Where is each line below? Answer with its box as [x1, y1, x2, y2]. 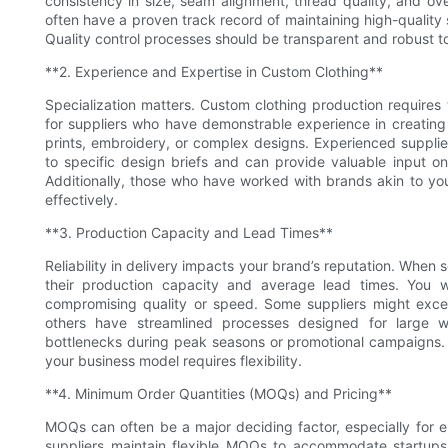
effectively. [45, 191, 118, 209]
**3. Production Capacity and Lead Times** [45, 224, 333, 242]
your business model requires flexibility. [45, 352, 302, 370]
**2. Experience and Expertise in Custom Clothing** [45, 63, 383, 81]
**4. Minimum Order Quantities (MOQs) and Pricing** [45, 385, 392, 403]
